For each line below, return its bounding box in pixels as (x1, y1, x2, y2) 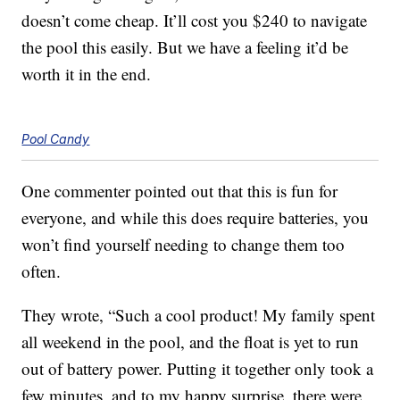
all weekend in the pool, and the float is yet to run (21, 329, 360, 353)
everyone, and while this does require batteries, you (21, 205, 370, 229)
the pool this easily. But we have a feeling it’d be (21, 35, 349, 58)
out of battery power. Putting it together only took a (21, 356, 374, 379)
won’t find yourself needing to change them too (21, 232, 346, 255)
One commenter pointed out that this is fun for (21, 179, 338, 202)
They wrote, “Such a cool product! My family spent (21, 303, 376, 326)
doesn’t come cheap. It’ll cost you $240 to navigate (21, 8, 368, 31)
